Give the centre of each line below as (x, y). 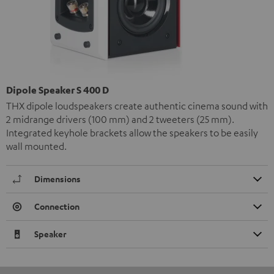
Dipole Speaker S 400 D (57, 90)
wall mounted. (36, 146)
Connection (57, 207)
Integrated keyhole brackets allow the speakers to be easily (132, 133)
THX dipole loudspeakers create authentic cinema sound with (137, 106)
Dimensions (57, 179)
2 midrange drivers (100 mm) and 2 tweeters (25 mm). (120, 120)
